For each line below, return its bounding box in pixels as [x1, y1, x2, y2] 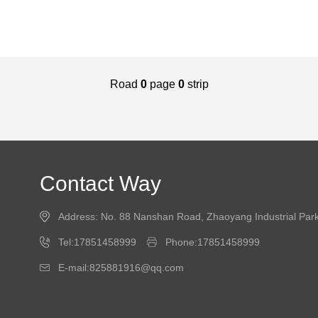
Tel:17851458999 [58, 236, 137, 248]
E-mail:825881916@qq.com [58, 262, 185, 273]
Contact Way [40, 172, 162, 195]
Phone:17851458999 [165, 236, 261, 248]
